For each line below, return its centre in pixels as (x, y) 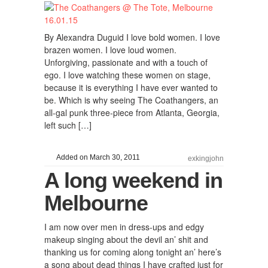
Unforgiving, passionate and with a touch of (126, 62)
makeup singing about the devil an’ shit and (126, 239)
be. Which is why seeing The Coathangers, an (131, 100)
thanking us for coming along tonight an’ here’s (133, 252)
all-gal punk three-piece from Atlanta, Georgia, (132, 112)
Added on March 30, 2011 (97, 157)
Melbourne (96, 203)
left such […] (68, 125)
